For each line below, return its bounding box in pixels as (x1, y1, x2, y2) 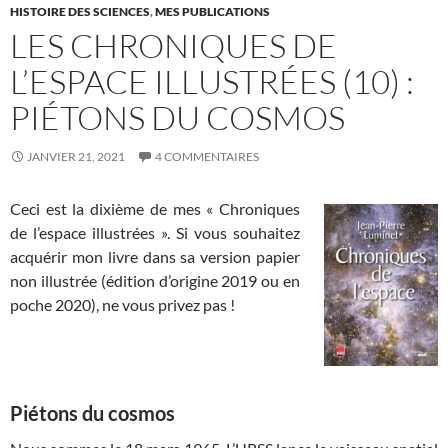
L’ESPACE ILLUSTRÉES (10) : (10, 61, 414, 102)
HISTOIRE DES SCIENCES (10, 4, 150, 19)
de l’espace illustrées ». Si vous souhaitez (10, 223, 300, 242)
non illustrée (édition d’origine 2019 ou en (10, 271, 300, 290)
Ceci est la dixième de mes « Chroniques (10, 199, 300, 218)
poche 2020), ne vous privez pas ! (10, 295, 235, 314)
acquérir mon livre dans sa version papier (10, 247, 300, 266)
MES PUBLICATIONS (155, 4, 270, 19)
